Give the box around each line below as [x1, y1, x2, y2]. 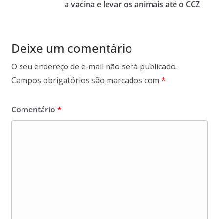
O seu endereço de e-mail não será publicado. [11, 61, 177, 72]
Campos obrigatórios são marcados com [11, 74, 161, 86]
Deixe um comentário [11, 40, 132, 56]
